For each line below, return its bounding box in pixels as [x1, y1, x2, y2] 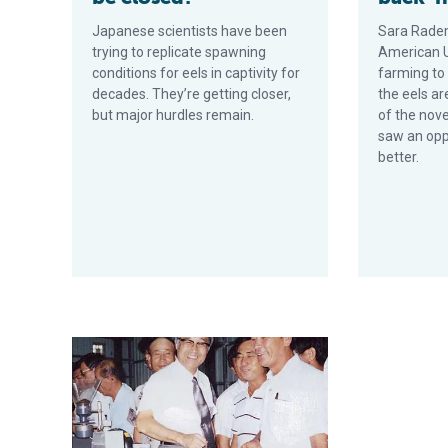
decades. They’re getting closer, [92, 86, 291, 102]
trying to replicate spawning [92, 44, 266, 60]
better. [378, 149, 420, 165]
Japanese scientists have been [92, 23, 287, 39]
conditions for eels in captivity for [92, 65, 300, 81]
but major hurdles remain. [92, 107, 254, 123]
